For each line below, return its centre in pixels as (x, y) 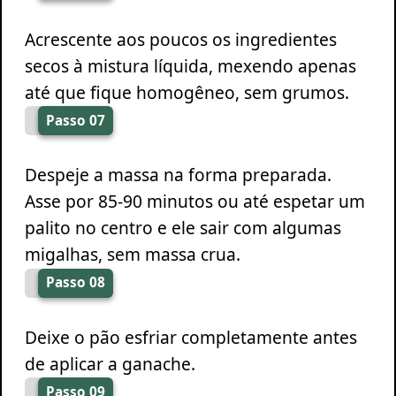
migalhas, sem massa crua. (132, 255)
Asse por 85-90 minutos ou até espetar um (194, 202)
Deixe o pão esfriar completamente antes (190, 337)
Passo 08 (75, 283)
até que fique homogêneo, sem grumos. (187, 92)
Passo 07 (75, 120)
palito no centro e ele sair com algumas (183, 228)
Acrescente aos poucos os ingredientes (180, 39)
